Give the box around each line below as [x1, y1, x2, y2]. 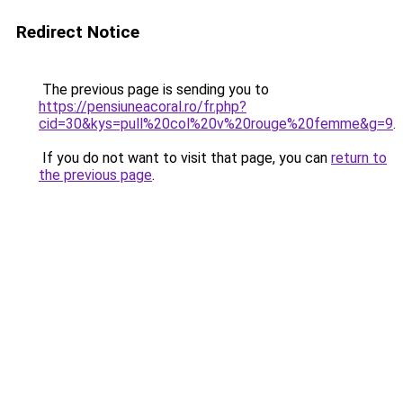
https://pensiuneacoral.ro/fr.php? [39, 98, 246, 115]
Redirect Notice [16, 22, 139, 42]
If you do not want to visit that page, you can [39, 149, 331, 166]
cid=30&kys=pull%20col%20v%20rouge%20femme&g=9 [39, 115, 393, 132]
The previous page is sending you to [39, 81, 269, 98]
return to [331, 149, 387, 166]
